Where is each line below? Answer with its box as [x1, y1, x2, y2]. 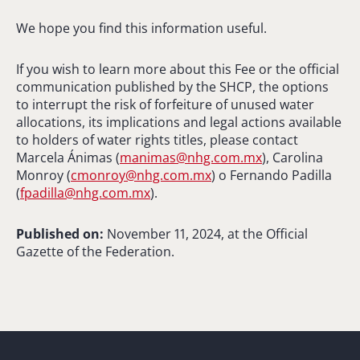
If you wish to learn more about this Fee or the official [16, 59, 339, 78]
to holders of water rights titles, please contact [16, 130, 298, 149]
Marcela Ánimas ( [16, 148, 120, 166]
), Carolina [262, 148, 323, 166]
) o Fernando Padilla [211, 166, 332, 184]
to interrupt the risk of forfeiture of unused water [16, 95, 314, 113]
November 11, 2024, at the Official [104, 224, 308, 243]
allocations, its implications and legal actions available [16, 112, 342, 131]
